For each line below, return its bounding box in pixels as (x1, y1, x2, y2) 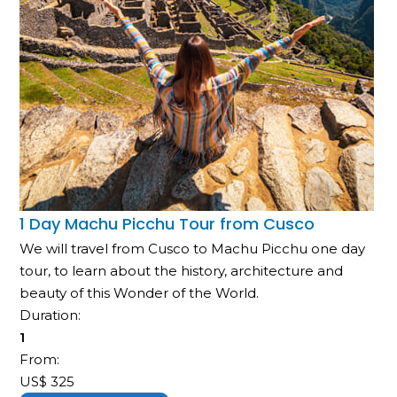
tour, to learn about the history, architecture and (19, 261, 344, 279)
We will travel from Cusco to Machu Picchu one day (19, 239, 366, 257)
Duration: (19, 306, 85, 323)
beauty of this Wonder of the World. (19, 284, 260, 301)
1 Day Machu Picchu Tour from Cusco (19, 212, 315, 235)
